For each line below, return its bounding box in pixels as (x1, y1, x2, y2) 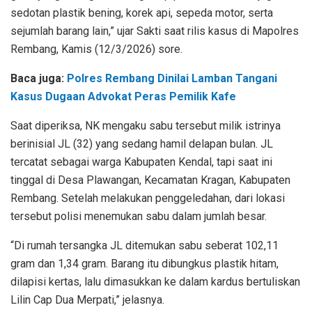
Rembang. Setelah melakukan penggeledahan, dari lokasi (10, 191, 285, 205)
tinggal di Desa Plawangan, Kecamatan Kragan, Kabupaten (10, 173, 290, 187)
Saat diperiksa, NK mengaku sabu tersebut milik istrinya (10, 118, 281, 132)
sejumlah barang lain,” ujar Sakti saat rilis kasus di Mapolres (10, 24, 299, 38)
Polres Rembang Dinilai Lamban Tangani (67, 71, 277, 85)
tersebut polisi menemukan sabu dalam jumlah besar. (10, 209, 267, 223)
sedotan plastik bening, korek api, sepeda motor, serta (10, 6, 273, 19)
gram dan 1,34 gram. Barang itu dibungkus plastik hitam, (10, 256, 279, 270)
